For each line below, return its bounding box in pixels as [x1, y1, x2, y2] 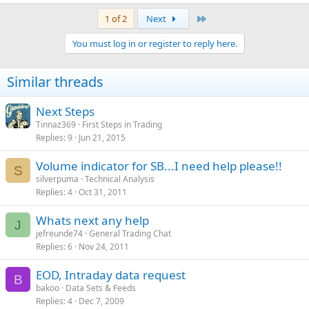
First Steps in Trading [82, 119, 162, 130]
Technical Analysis [85, 173, 154, 185]
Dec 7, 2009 [79, 295, 124, 307]
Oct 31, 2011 [79, 186, 127, 198]
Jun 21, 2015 [79, 132, 126, 143]
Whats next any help [36, 212, 149, 228]
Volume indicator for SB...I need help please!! [36, 158, 282, 174]
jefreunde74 [36, 228, 83, 239]
